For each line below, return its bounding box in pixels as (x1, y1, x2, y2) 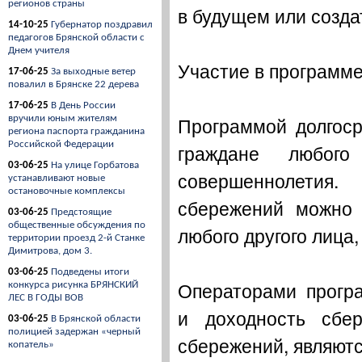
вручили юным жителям (8, 113, 117, 124)
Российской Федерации (8, 139, 114, 149)
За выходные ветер (51, 66, 136, 77)
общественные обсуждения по (8, 220, 145, 230)
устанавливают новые (8, 173, 105, 183)
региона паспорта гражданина (8, 126, 145, 137)
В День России (51, 100, 116, 111)
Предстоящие (51, 207, 112, 217)
